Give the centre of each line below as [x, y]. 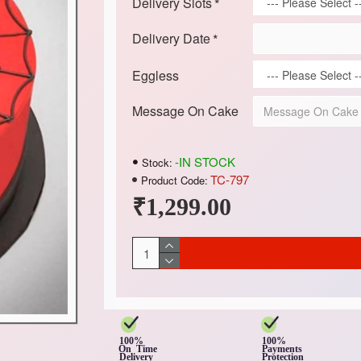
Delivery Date [171, 38]
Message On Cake [185, 111]
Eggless [155, 75]
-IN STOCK [205, 162]
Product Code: [174, 180]
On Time [147, 349]
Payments [282, 349]
